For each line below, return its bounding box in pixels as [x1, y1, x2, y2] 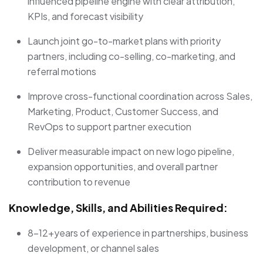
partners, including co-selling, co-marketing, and [28, 50, 235, 63]
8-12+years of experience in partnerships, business [28, 227, 248, 240]
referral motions [28, 65, 96, 78]
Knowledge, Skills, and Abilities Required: [9, 201, 228, 215]
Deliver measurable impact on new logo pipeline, [28, 145, 234, 158]
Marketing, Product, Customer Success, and [28, 105, 218, 118]
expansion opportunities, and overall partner [28, 160, 218, 173]
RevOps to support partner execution [28, 120, 191, 133]
